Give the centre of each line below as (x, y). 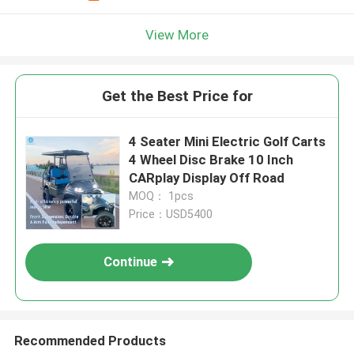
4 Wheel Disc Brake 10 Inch (211, 160)
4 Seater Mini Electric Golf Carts (228, 142)
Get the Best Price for (177, 96)
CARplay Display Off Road (207, 178)
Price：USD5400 (171, 215)
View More (177, 34)
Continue (131, 262)
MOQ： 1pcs (162, 196)
